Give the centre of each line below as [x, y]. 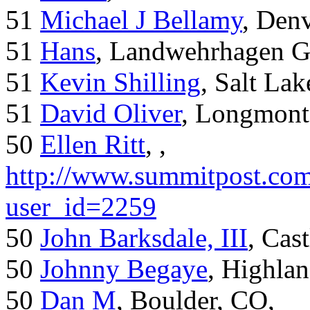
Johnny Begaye [124, 269]
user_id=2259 [81, 207]
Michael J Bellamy [141, 20]
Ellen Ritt [93, 145]
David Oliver [111, 113]
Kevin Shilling [120, 82]
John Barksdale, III [144, 238]
